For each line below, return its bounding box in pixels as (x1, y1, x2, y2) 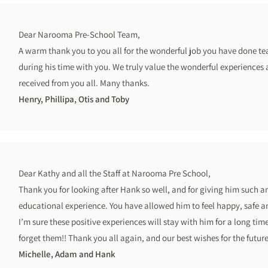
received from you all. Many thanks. (19, 77, 150, 89)
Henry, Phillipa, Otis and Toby (19, 93, 129, 105)
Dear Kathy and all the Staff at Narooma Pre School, (19, 167, 211, 179)
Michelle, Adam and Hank (19, 248, 115, 260)
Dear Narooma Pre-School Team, (19, 29, 140, 40)
